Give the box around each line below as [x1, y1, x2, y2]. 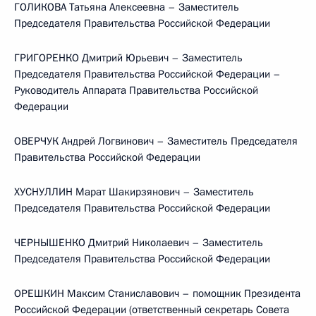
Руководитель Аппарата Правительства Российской [14, 83, 258, 97]
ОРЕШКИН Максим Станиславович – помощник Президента [14, 286, 300, 300]
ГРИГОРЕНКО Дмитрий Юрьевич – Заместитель [14, 51, 243, 65]
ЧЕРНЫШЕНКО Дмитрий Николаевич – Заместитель [14, 236, 263, 250]
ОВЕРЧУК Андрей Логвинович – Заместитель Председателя [14, 134, 298, 148]
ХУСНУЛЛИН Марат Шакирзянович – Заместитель [14, 185, 254, 199]
